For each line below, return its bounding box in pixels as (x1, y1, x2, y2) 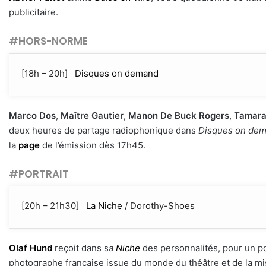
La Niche (86, 200, 122, 212)
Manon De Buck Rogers (128, 109, 229, 121)
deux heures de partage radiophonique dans (9, 124, 198, 136)
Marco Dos (9, 109, 56, 121)
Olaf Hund (9, 242, 52, 254)
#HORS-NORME (9, 34, 88, 49)
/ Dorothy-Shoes (122, 200, 195, 212)
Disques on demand (75, 67, 159, 79)
